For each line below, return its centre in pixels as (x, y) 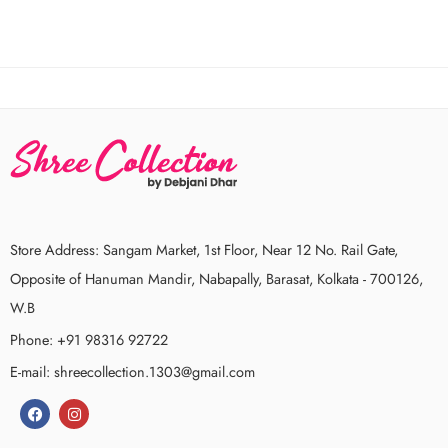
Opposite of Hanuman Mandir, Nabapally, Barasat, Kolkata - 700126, (216, 278)
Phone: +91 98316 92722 (89, 339)
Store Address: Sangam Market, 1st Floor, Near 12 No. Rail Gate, (204, 249)
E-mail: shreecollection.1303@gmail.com (132, 371)
